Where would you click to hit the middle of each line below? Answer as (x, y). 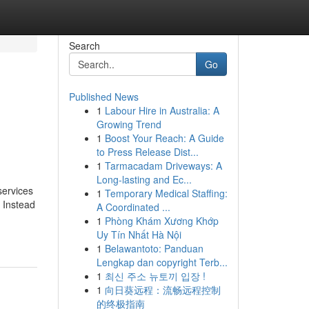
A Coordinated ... (133, 207)
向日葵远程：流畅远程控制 (162, 290)
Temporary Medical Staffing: (166, 193)
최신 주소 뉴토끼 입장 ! (155, 276)
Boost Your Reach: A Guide (164, 138)
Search (84, 46)
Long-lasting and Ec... (144, 179)
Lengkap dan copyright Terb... (162, 262)
